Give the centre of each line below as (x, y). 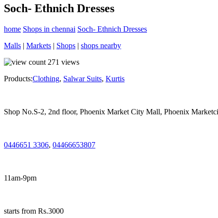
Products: (18, 79)
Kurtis (115, 79)
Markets (39, 46)
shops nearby (101, 46)
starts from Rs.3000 (34, 211)
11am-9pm (20, 178)
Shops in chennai (49, 29)
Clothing (46, 79)
